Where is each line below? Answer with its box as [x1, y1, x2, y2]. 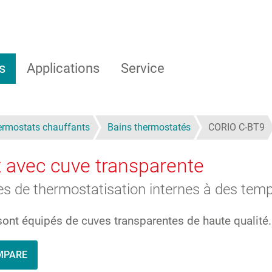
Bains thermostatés [107, 121, 191, 134]
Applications [26, 61, 100, 76]
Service [120, 61, 165, 76]
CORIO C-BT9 [208, 121, 265, 134]
